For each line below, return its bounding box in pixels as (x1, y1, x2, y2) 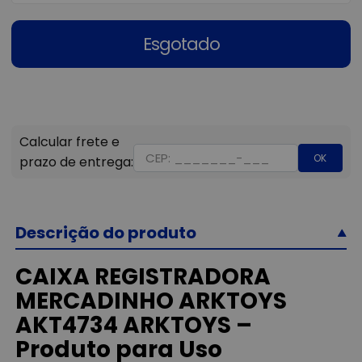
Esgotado (142, 32, 220, 57)
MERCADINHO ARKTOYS (15, 285, 288, 318)
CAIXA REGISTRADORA (15, 261, 271, 293)
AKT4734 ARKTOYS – (15, 309, 253, 342)
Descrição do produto (15, 221, 197, 245)
